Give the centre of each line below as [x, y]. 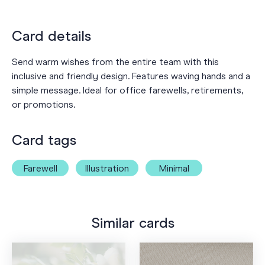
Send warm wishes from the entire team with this [115, 63]
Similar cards [132, 224]
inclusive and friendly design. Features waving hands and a [131, 77]
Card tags [44, 141]
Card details [51, 37]
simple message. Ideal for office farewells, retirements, [127, 91]
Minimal [174, 169]
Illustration [107, 169]
